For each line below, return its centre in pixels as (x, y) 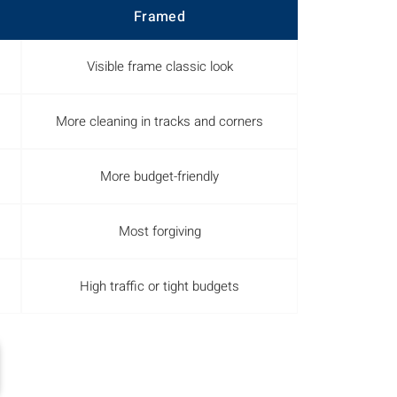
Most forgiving (160, 231)
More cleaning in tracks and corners (160, 121)
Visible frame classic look (160, 66)
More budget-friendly (160, 176)
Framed (160, 17)
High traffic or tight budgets (160, 286)
